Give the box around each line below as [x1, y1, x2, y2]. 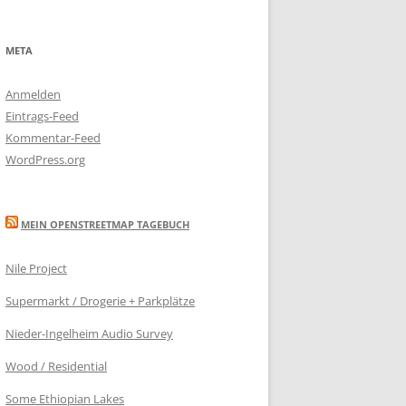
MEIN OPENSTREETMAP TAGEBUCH [21, 217, 189, 231]
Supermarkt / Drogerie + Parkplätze [5, 293, 195, 309]
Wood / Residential [5, 358, 107, 374]
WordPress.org [5, 151, 85, 168]
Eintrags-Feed [5, 108, 79, 124]
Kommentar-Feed [5, 130, 101, 146]
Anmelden [5, 86, 61, 102]
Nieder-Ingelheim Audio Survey [5, 325, 173, 342]
